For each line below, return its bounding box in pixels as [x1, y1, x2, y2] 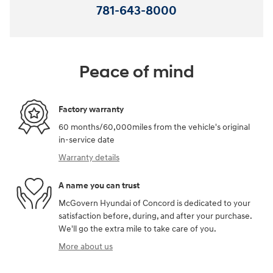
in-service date [58, 135, 115, 146]
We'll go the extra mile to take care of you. [58, 224, 216, 235]
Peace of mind [79, 62, 194, 83]
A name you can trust [58, 180, 140, 191]
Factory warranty [58, 104, 124, 115]
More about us [58, 241, 113, 252]
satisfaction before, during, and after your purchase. [58, 211, 252, 222]
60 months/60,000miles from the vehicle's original [58, 122, 250, 133]
